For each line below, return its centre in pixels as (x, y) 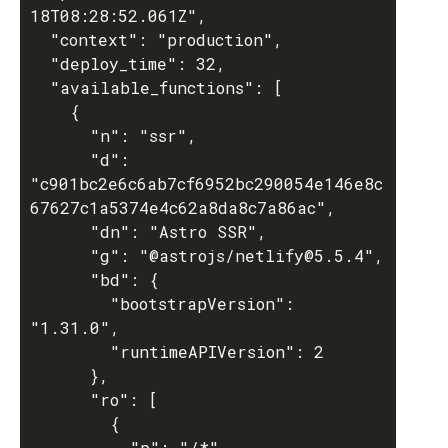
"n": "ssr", (60, 135)
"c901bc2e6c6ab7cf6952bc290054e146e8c (206, 183)
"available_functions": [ (40, 87)
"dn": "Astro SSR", (60, 231)
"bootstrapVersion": (70, 303)
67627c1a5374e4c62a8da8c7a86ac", (183, 207)
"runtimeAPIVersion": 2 (70, 351)
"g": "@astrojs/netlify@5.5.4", (60, 255)
